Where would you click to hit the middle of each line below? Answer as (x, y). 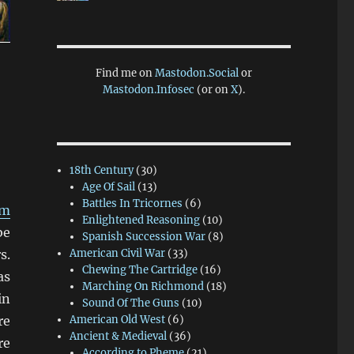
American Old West (118, 320)
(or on (212, 90)
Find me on (125, 73)
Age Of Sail (109, 187)
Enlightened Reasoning (141, 220)
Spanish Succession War (144, 237)
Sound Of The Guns (131, 303)
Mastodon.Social (196, 73)
